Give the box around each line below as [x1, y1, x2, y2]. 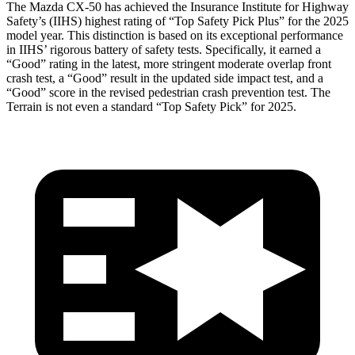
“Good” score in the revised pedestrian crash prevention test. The [6, 85, 330, 99]
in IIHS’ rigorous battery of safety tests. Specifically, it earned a [6, 42, 321, 56]
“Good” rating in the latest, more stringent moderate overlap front [6, 56, 331, 71]
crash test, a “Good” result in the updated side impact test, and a [6, 71, 323, 85]
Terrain [6, 99, 42, 113]
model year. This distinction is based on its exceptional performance [6, 28, 343, 42]
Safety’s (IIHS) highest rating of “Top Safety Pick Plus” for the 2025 [6, 13, 349, 28]
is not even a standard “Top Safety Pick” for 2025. [42, 99, 296, 113]
